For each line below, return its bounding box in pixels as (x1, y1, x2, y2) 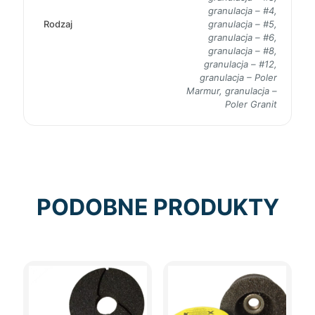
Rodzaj (44, 18, 72, 30)
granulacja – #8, (208, 44, 277, 56)
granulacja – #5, (208, 18, 277, 30)
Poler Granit (225, 98, 277, 110)
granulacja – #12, (204, 58, 277, 70)
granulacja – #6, (208, 31, 277, 43)
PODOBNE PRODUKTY (36, 193, 279, 221)
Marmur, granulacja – (186, 84, 277, 96)
